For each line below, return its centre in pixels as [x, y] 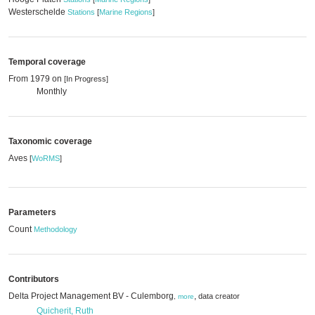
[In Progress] [86, 79]
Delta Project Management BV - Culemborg [91, 296]
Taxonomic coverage [50, 141]
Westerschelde [38, 12]
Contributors [34, 279]
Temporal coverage [47, 62]
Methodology [56, 229]
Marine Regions [126, 12]
